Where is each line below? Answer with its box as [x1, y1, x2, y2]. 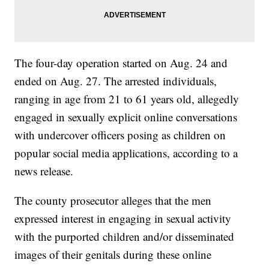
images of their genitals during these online [14, 247, 212, 262]
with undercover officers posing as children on [14, 127, 226, 143]
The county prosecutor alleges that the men [14, 193, 212, 208]
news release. [14, 163, 74, 179]
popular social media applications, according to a [14, 145, 238, 161]
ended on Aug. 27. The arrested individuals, [14, 73, 217, 89]
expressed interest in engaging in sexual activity [14, 211, 232, 226]
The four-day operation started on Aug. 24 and [14, 55, 228, 71]
